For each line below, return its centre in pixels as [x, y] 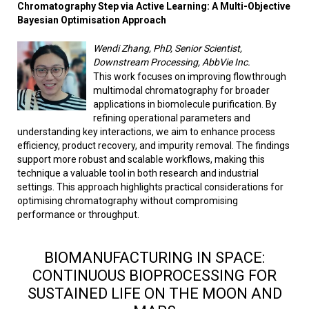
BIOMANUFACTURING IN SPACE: [154, 258]
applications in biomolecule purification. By [185, 104]
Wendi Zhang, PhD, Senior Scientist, [168, 49]
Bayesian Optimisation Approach [92, 20]
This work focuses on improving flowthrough [190, 77]
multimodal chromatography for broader [181, 91]
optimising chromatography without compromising [128, 201]
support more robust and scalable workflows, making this [141, 160]
